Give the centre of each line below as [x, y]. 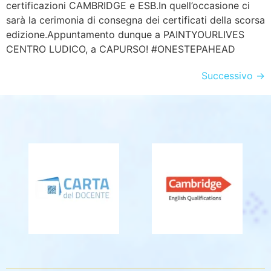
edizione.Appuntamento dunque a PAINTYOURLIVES [125, 34]
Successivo [229, 75]
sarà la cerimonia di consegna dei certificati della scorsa [135, 20]
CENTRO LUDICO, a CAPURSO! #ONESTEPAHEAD [121, 49]
